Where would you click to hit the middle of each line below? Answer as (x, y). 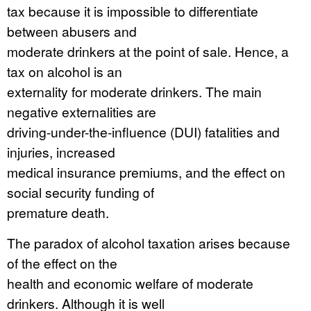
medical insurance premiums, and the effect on (146, 172)
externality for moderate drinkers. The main (134, 91)
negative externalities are (82, 111)
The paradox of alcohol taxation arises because (149, 243)
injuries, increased (61, 152)
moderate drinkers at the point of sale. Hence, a (148, 51)
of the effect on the (62, 263)
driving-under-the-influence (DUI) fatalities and (143, 132)
